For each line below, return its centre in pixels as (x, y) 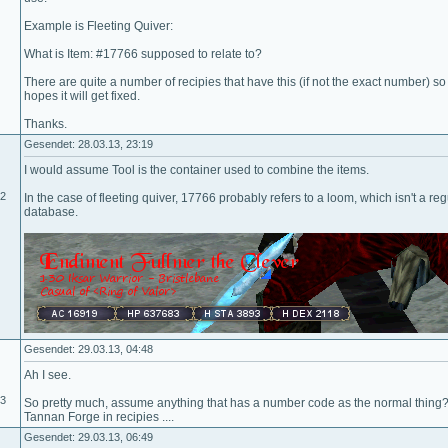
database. (51, 212)
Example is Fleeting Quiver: (98, 26)
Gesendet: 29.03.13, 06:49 (88, 437)
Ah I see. (47, 375)
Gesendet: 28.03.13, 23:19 (88, 144)
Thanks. (45, 124)
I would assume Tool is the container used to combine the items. (196, 170)
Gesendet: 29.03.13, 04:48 (88, 349)
